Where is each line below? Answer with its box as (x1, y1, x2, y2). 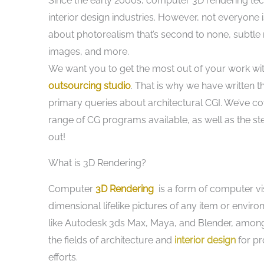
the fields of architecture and (48, 235, 172, 246)
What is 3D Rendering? (48, 157, 146, 169)
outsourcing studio (48, 80, 131, 92)
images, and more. (48, 46, 129, 58)
